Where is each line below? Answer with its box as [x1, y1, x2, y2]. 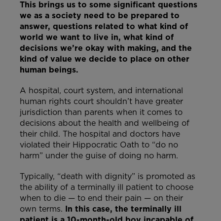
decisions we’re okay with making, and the [20, 43, 192, 53]
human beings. [20, 65, 78, 75]
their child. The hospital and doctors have [20, 129, 180, 139]
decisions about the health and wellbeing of [20, 118, 189, 128]
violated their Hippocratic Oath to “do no [20, 140, 178, 150]
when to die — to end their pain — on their [20, 193, 183, 203]
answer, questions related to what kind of [20, 22, 188, 32]
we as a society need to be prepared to [20, 11, 180, 21]
